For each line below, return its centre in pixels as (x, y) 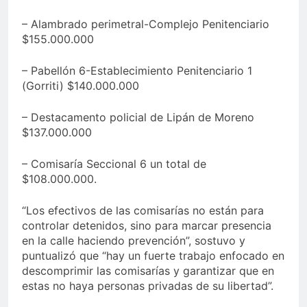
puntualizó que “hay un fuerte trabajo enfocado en (153, 256)
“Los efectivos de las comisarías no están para (143, 211)
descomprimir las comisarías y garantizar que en (148, 271)
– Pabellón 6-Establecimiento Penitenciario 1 (137, 71)
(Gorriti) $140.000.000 (82, 86)
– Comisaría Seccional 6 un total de (114, 164)
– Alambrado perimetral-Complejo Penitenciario (146, 24)
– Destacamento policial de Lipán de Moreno (138, 118)
